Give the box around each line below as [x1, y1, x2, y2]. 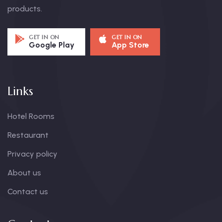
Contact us [7, 187, 48, 196]
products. [7, 4, 42, 13]
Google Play [29, 40, 74, 50]
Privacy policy [7, 149, 57, 159]
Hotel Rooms [7, 111, 55, 121]
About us [7, 168, 41, 177]
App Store [111, 40, 149, 50]
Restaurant [7, 130, 49, 140]
